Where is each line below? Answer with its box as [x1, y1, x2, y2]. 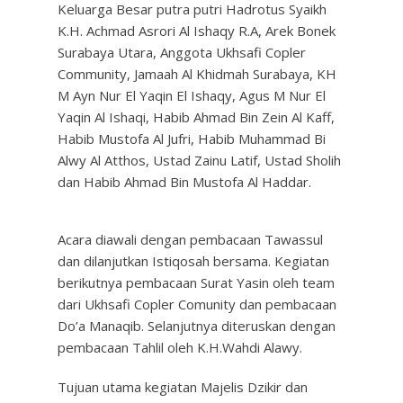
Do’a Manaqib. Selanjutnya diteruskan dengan [58, 317, 336, 335]
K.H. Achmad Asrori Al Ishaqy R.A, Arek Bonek [58, 22, 336, 40]
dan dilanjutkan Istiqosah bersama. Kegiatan [58, 252, 329, 270]
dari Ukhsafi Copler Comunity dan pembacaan [58, 295, 336, 313]
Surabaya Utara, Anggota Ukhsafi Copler [58, 43, 306, 61]
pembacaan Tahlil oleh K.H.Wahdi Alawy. [58, 338, 302, 356]
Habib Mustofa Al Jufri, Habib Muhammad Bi [58, 130, 326, 148]
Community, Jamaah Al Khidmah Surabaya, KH [58, 65, 336, 83]
